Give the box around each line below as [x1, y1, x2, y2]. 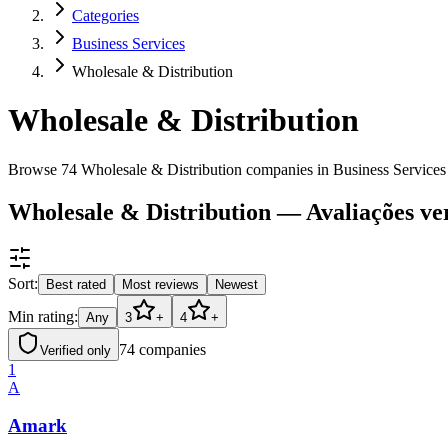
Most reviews [122, 276, 199, 292]
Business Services [72, 35, 185, 52]
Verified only [40, 342, 111, 358]
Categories [72, 7, 139, 24]
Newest [215, 276, 258, 292]
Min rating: [8, 307, 78, 325]
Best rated [46, 276, 106, 292]
